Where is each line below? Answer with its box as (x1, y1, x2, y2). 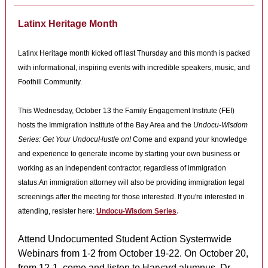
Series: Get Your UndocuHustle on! (18, 135, 133, 144)
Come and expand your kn (133, 135, 219, 144)
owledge (219, 135, 247, 144)
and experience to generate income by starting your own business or (18, 150, 240, 158)
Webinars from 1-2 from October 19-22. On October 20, (18, 248, 248, 258)
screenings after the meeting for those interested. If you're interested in (18, 193, 245, 201)
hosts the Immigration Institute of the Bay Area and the (18, 121, 191, 129)
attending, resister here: (18, 207, 95, 215)
